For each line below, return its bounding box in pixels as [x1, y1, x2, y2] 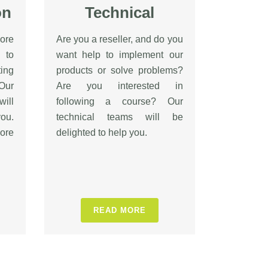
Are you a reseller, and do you [56, 34, 183, 44]
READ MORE [93, 206, 146, 215]
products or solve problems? [56, 65, 183, 75]
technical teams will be [56, 112, 183, 122]
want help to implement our [56, 50, 183, 60]
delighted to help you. [56, 127, 147, 138]
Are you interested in [56, 81, 183, 91]
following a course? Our [56, 96, 183, 106]
